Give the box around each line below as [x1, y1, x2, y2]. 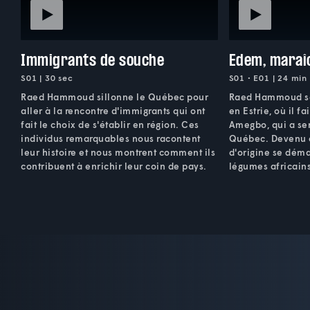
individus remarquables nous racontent [21, 132, 201, 144]
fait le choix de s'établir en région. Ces [21, 118, 199, 130]
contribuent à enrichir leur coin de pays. [21, 160, 207, 172]
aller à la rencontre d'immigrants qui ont [21, 104, 206, 116]
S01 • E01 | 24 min [228, 72, 308, 83]
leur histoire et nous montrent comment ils [21, 146, 215, 158]
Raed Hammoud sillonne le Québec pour [21, 91, 208, 102]
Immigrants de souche [21, 49, 164, 70]
